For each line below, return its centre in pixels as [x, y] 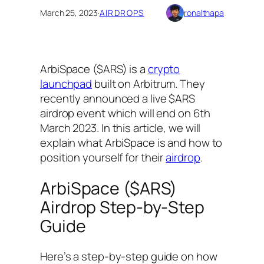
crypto [164, 69]
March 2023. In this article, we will [121, 128]
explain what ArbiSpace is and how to [131, 143]
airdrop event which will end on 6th [125, 113]
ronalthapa [204, 13]
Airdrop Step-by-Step [122, 207]
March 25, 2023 [69, 13]
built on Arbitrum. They [148, 84]
